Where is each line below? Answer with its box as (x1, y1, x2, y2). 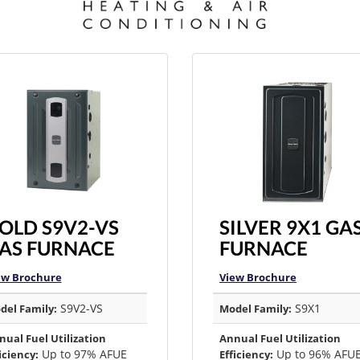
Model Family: (219, 301, 292, 317)
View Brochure (219, 270, 297, 285)
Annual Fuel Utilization (219, 331, 341, 346)
